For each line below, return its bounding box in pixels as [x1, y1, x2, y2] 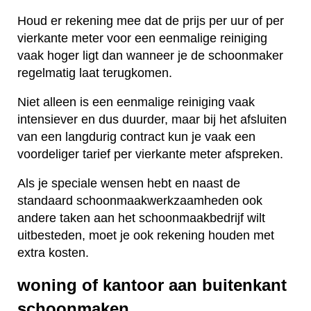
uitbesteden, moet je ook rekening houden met [17, 228, 274, 243]
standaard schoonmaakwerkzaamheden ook [17, 194, 262, 208]
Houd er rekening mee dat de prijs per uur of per [17, 14, 284, 28]
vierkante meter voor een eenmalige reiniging [17, 31, 267, 46]
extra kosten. [17, 246, 89, 260]
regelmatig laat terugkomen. [17, 66, 176, 81]
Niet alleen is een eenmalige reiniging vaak [17, 95, 255, 110]
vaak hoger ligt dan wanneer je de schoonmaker [17, 49, 283, 63]
